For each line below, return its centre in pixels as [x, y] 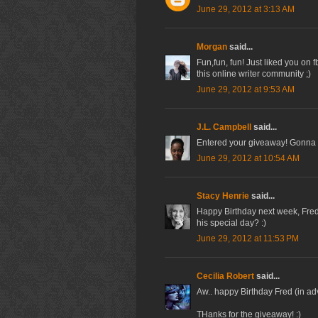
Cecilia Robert [225, 276]
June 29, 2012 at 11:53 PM [248, 239]
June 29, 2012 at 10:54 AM [248, 159]
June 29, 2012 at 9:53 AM [246, 90]
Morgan [212, 47]
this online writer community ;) [254, 74]
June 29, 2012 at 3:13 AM [246, 10]
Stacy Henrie [223, 196]
